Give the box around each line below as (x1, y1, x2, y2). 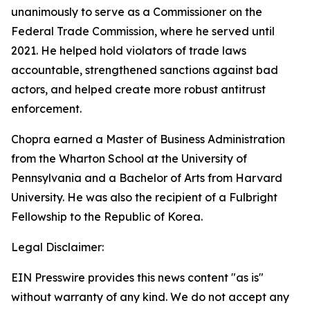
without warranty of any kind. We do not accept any (11, 290, 289, 304)
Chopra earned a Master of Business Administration (11, 132, 285, 146)
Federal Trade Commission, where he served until (11, 24, 275, 38)
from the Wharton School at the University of (11, 152, 247, 165)
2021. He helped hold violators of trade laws (11, 44, 246, 57)
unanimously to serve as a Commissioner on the (11, 5, 262, 19)
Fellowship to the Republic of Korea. (11, 210, 203, 224)
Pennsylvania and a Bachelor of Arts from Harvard (11, 171, 282, 185)
